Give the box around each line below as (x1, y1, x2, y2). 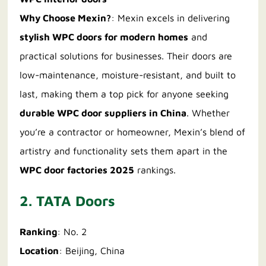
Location (20, 245, 59, 256)
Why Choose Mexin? (20, 12, 112, 24)
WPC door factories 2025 (20, 164, 135, 176)
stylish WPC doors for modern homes (20, 31, 189, 43)
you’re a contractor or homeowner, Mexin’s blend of (20, 126, 246, 138)
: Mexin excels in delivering (111, 12, 230, 24)
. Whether (186, 107, 230, 119)
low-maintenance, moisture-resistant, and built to (20, 69, 236, 81)
